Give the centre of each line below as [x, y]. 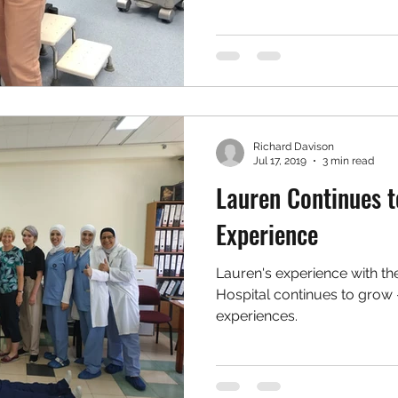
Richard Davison [294, 146]
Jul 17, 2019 [280, 161]
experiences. [257, 315]
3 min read [348, 161]
